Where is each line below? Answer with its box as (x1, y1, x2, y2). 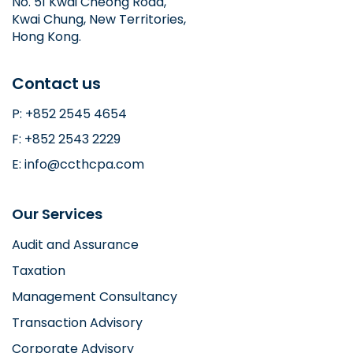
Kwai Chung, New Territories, (12, 9, 186, 28)
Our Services (12, 203, 102, 224)
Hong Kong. (12, 27, 81, 46)
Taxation (12, 261, 65, 280)
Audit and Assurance (12, 235, 139, 254)
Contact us (12, 72, 101, 95)
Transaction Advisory (12, 313, 143, 332)
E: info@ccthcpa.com (12, 154, 144, 173)
